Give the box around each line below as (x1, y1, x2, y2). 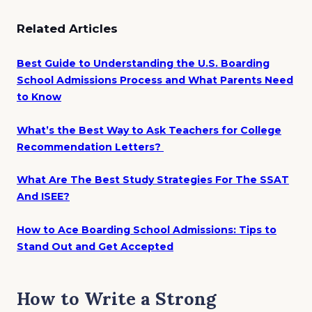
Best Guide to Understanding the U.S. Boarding (17, 57, 270, 70)
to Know (17, 91, 61, 104)
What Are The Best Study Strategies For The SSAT (17, 173, 289, 187)
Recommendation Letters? (17, 140, 161, 153)
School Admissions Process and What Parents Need (17, 74, 293, 87)
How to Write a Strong (17, 286, 216, 310)
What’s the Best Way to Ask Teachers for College (17, 123, 281, 136)
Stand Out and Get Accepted (17, 240, 173, 253)
